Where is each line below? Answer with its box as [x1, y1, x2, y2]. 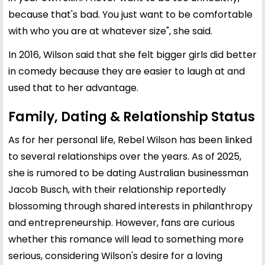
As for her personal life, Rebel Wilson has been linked [8, 132, 252, 147]
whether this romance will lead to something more [8, 232, 244, 246]
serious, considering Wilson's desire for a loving [8, 248, 222, 263]
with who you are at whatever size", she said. [8, 24, 212, 38]
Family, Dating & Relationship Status [8, 107, 255, 126]
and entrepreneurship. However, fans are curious [8, 215, 235, 230]
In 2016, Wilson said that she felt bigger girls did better [8, 47, 257, 62]
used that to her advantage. [8, 80, 138, 95]
